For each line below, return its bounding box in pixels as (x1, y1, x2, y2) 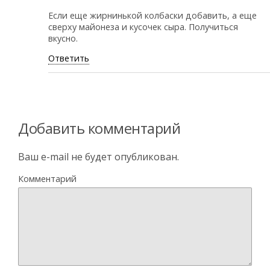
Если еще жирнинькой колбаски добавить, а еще (48, 9, 257, 21)
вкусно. (48, 32, 78, 44)
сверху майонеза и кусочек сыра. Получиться (48, 20, 238, 33)
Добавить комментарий (18, 118, 181, 139)
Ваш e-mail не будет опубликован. (18, 150, 179, 164)
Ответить (48, 52, 89, 64)
